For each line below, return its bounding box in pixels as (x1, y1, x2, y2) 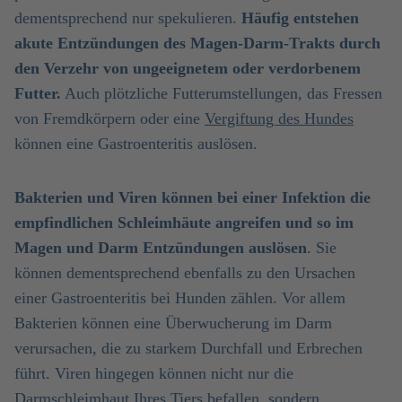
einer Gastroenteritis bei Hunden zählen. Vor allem (14, 289, 345, 307)
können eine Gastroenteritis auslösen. (14, 135, 258, 153)
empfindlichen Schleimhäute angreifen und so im (14, 214, 354, 232)
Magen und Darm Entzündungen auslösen (14, 239, 307, 257)
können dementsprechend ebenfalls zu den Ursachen (14, 264, 355, 282)
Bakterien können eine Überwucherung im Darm (14, 314, 332, 332)
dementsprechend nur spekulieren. (14, 9, 241, 27)
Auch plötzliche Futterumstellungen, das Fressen (61, 84, 382, 102)
